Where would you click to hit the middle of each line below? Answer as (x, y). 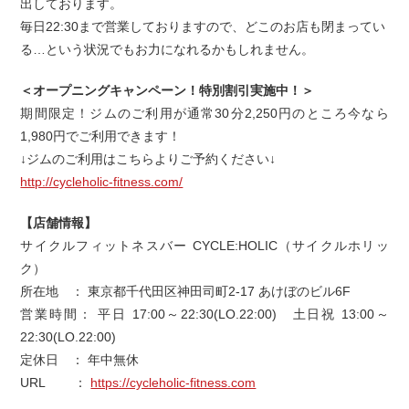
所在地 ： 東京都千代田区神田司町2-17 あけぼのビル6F (186, 292)
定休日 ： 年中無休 (80, 360)
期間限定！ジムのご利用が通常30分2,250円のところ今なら (204, 114)
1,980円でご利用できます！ (101, 136)
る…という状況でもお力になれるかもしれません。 (168, 50)
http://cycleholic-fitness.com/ (102, 182)
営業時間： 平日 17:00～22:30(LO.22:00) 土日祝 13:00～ (204, 315)
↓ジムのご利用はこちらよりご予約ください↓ (148, 159)
